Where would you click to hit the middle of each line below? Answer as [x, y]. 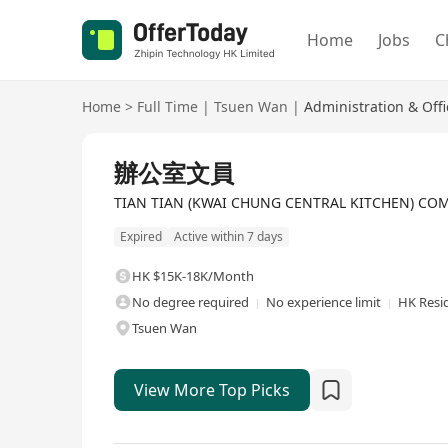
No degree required [190, 302]
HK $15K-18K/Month [193, 276]
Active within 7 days [228, 237]
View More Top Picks [212, 390]
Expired [141, 237]
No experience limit [323, 302]
